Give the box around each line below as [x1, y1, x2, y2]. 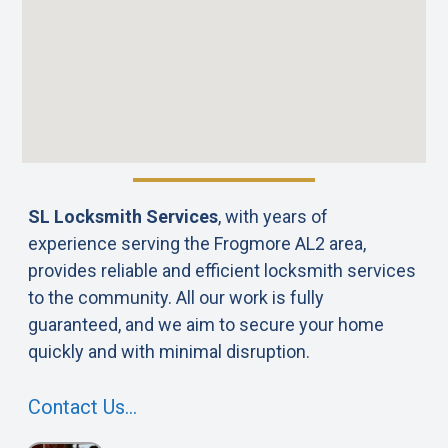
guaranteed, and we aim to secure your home [28, 313, 384, 335]
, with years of [218, 205, 328, 227]
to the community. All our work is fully [28, 286, 324, 308]
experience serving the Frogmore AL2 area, [28, 232, 366, 254]
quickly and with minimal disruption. [28, 340, 310, 362]
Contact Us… [28, 394, 137, 419]
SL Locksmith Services [28, 205, 218, 227]
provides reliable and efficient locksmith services [28, 259, 416, 281]
